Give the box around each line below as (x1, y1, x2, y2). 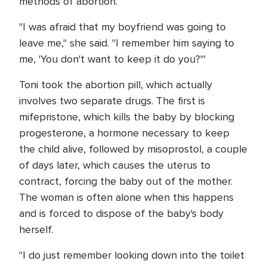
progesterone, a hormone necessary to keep (19, 126, 229, 139)
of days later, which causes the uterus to (19, 159, 210, 172)
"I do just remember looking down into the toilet (19, 249, 244, 262)
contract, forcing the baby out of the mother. (19, 175, 232, 188)
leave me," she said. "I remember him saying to (19, 36, 234, 49)
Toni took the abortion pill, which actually (19, 78, 212, 91)
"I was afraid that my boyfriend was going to (19, 20, 226, 33)
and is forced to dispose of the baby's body (19, 207, 223, 220)
